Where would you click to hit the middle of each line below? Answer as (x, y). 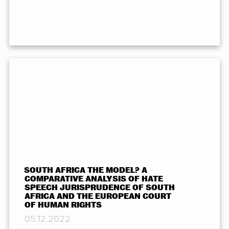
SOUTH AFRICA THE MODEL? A (86, 170)
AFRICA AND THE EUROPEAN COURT (98, 197)
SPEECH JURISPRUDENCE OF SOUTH (99, 188)
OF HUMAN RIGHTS (63, 205)
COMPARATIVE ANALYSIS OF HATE (94, 179)
